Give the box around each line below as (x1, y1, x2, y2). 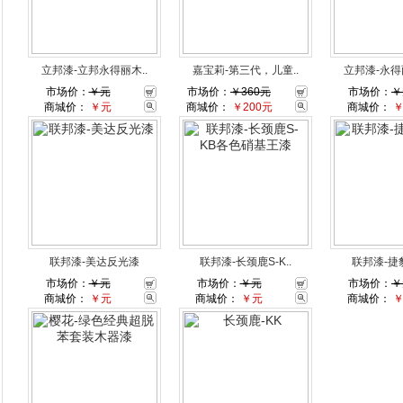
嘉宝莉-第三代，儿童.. (192, 64, 299, 76)
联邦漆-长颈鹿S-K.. (199, 255, 291, 268)
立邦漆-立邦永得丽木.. (40, 64, 148, 76)
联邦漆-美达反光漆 (49, 255, 139, 268)
